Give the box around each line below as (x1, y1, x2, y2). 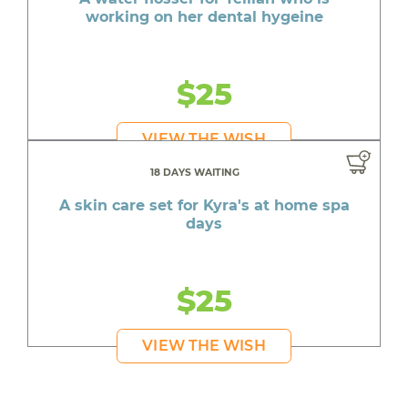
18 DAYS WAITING (150, 166, 240, 178)
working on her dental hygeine (85, 8, 323, 26)
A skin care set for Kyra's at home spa (58, 196, 350, 214)
